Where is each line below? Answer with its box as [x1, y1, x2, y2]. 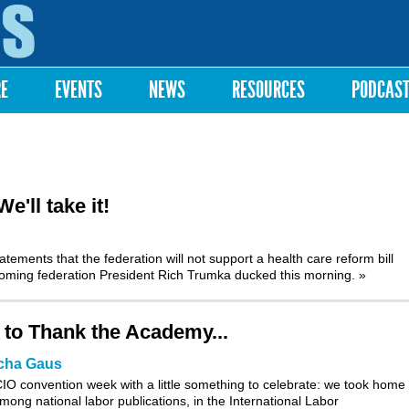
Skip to [165, 4, 195, 14]
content [165, 37, 198, 47]
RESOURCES [232, 76, 305, 104]
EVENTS [55, 76, 102, 104]
